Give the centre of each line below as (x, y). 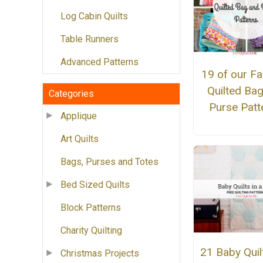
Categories (71, 94)
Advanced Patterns (100, 62)
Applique (79, 116)
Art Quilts (80, 139)
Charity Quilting (91, 231)
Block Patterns (91, 208)
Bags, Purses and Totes (109, 162)
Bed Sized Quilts (95, 185)
